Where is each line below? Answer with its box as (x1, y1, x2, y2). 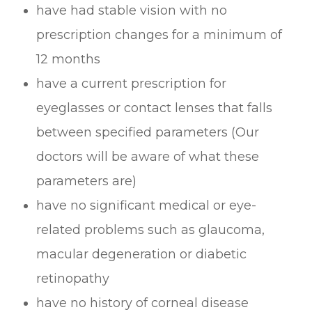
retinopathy (36, 270, 110, 286)
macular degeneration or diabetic (36, 246, 247, 262)
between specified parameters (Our (36, 124, 260, 140)
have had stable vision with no (36, 2, 228, 18)
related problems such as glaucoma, (36, 221, 265, 237)
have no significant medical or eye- (36, 197, 257, 213)
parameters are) (36, 173, 137, 189)
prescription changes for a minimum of (36, 26, 283, 42)
